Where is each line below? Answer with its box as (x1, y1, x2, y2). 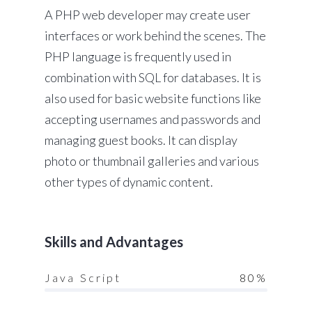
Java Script (45, 271, 121, 285)
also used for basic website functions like (45, 91, 261, 107)
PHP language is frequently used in (45, 49, 231, 65)
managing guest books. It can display (45, 132, 237, 148)
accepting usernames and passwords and (45, 111, 260, 127)
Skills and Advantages (45, 233, 183, 251)
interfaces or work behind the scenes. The (45, 28, 266, 44)
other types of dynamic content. (45, 174, 213, 190)
